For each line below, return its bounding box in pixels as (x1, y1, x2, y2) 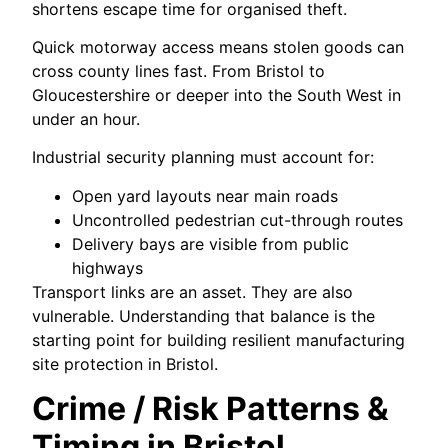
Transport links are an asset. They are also (32, 281, 354, 302)
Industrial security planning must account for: (32, 147, 375, 168)
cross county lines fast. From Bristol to (32, 61, 326, 81)
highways (72, 257, 144, 278)
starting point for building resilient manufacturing (32, 329, 406, 350)
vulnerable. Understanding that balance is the (32, 305, 376, 326)
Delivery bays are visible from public (72, 233, 350, 254)
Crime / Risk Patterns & (32, 389, 390, 429)
